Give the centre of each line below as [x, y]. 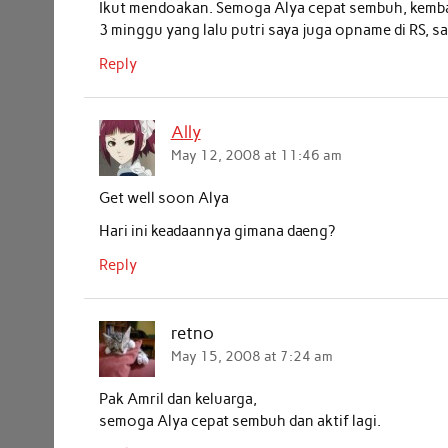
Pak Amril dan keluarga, [178, 398]
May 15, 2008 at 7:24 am [251, 356]
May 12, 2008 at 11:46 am [256, 155]
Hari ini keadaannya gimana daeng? [217, 231]
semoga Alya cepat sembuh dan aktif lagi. [240, 420]
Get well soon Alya [164, 197]
